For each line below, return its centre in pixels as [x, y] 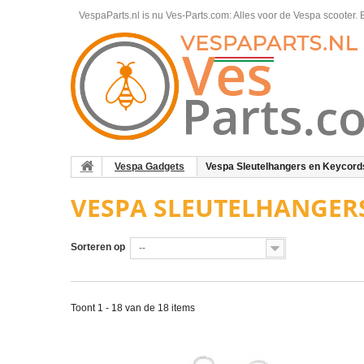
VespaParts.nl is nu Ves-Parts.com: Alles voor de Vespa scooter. [219, 15]
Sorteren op [98, 247]
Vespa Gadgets [149, 167]
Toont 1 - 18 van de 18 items [133, 308]
